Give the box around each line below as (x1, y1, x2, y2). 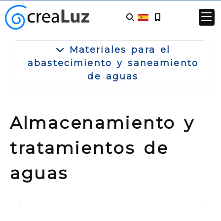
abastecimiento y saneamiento (27, 58, 199, 69)
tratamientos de (10, 137, 169, 158)
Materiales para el (64, 44, 171, 55)
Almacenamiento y (10, 112, 194, 133)
